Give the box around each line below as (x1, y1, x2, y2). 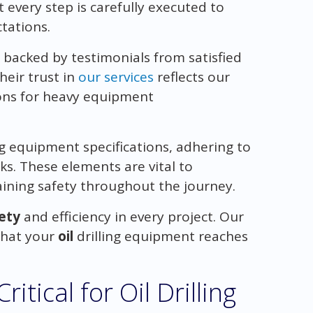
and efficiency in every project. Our (20, 207, 244, 226)
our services (78, 67, 154, 86)
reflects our (153, 67, 230, 86)
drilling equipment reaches (73, 226, 248, 245)
